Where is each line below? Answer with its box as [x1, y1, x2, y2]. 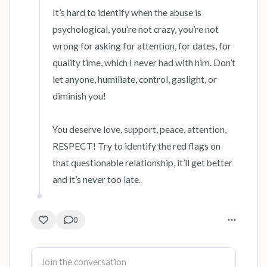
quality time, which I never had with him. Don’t [52, 57, 235, 68]
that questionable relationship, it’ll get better [52, 157, 232, 168]
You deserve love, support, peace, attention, [52, 124, 226, 135]
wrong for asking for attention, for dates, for [52, 41, 231, 51]
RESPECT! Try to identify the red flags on [52, 141, 221, 151]
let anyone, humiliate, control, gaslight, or [52, 74, 217, 85]
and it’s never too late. [52, 174, 141, 185]
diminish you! [52, 91, 108, 101]
